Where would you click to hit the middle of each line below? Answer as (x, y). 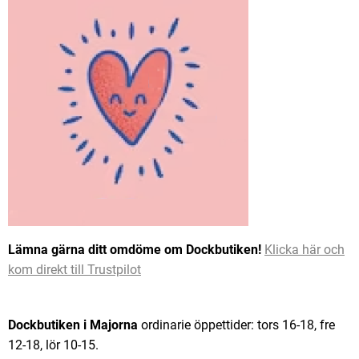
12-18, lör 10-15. (53, 345)
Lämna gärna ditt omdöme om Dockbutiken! (136, 250)
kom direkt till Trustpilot (75, 270)
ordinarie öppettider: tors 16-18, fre (236, 325)
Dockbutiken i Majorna (73, 325)
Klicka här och (305, 250)
